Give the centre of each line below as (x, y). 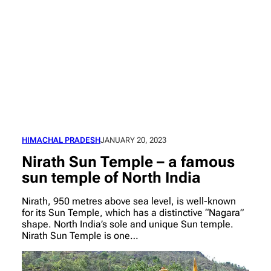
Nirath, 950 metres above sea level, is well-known (129, 201)
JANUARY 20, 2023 (133, 140)
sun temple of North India (111, 177)
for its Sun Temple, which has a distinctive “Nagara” (133, 213)
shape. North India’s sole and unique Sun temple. (128, 224)
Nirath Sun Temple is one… (80, 236)
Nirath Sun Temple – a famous (128, 162)
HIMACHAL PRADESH (61, 140)
